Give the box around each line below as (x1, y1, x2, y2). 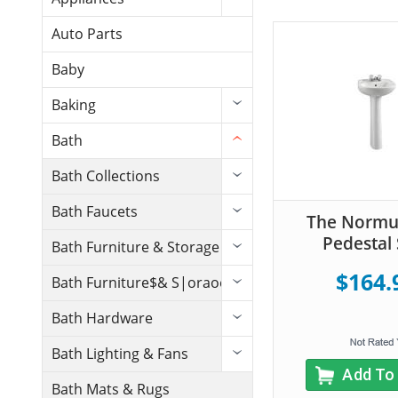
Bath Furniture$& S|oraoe (52, 273, 227, 293)
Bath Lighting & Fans (52, 344, 188, 364)
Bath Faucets (52, 202, 138, 222)
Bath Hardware (52, 308, 153, 329)
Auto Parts (52, 24, 123, 44)
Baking (52, 95, 96, 115)
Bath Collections (52, 166, 160, 187)
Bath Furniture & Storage (52, 237, 219, 258)
